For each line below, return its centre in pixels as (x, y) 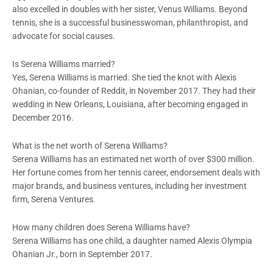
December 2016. (43, 118)
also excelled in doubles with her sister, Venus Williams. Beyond (130, 9)
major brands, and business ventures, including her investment (129, 186)
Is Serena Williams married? (64, 64)
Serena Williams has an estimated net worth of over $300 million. (133, 159)
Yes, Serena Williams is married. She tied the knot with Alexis (124, 78)
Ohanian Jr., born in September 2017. (82, 254)
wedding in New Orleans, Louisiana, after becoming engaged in (130, 105)
